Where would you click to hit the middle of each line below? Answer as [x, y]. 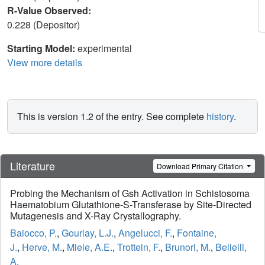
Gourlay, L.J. [88, 233]
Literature [33, 166]
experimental [105, 48]
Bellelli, [231, 247]
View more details [45, 62]
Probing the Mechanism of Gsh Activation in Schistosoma [130, 193]
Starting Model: [42, 48]
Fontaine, [197, 233]
